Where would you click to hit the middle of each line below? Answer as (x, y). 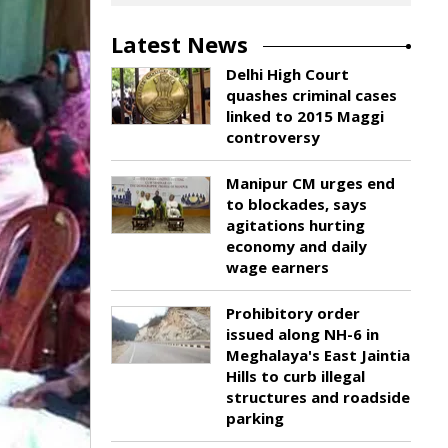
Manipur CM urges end (310, 183)
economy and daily (296, 246)
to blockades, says (296, 204)
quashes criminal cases (311, 95)
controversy (273, 137)
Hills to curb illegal (295, 376)
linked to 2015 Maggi (305, 116)
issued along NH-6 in (302, 334)
